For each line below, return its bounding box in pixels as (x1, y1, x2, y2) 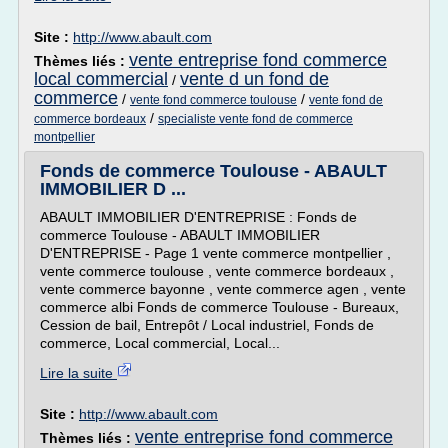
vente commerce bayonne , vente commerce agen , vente (40, 281, 406, 297)
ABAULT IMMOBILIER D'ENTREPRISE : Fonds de (40, 209, 357, 225)
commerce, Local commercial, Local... (40, 335, 280, 351)
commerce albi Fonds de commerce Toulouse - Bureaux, (40, 299, 399, 315)
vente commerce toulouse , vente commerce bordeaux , (40, 263, 394, 279)
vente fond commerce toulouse (130, 93, 297, 107)
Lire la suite (40, 365, 117, 381)
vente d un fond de (180, 69, 329, 89)
